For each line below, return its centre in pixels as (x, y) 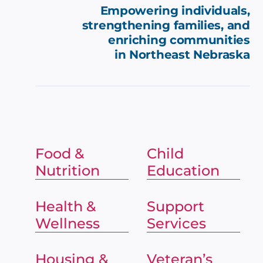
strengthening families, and (166, 25)
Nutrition (68, 170)
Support (176, 206)
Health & (65, 206)
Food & (60, 153)
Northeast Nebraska (190, 54)
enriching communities (179, 40)
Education (183, 170)
